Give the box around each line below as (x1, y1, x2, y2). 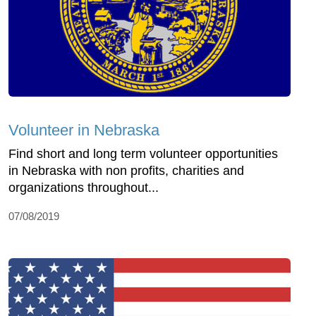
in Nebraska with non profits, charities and (8, 164, 244, 178)
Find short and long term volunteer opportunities (8, 147, 278, 162)
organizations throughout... (8, 181, 159, 195)
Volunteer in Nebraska (8, 121, 159, 140)
